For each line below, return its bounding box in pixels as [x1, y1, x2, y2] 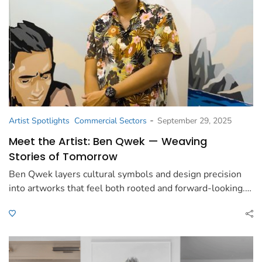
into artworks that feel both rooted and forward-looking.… [9, 182, 251, 195]
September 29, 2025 [157, 115, 232, 127]
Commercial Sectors [74, 115, 147, 127]
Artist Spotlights [9, 115, 70, 127]
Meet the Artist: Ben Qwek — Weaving [9, 134, 207, 149]
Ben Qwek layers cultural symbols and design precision [9, 168, 242, 181]
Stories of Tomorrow [9, 149, 118, 164]
